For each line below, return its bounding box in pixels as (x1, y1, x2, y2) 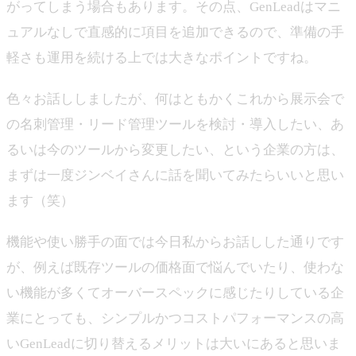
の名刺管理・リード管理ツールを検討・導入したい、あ (6, 117, 344, 132)
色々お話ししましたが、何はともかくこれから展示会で (6, 91, 344, 106)
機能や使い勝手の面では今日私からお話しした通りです (6, 234, 344, 250)
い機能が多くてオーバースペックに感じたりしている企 (6, 285, 344, 300)
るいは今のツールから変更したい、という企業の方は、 (6, 142, 344, 157)
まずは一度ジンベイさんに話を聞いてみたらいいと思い (6, 168, 344, 183)
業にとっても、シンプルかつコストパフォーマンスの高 (6, 311, 344, 326)
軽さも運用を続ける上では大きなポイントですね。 (6, 50, 317, 65)
